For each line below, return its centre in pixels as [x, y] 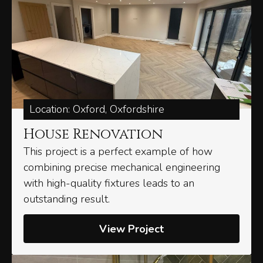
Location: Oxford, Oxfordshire [97, 109]
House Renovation [93, 135]
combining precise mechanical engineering [122, 168]
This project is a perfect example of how [118, 152]
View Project [131, 229]
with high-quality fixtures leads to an [109, 183]
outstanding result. [67, 199]
